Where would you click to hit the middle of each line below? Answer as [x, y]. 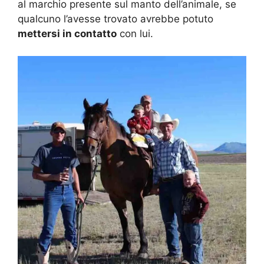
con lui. [135, 33]
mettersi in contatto [67, 33]
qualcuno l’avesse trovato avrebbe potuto [115, 19]
